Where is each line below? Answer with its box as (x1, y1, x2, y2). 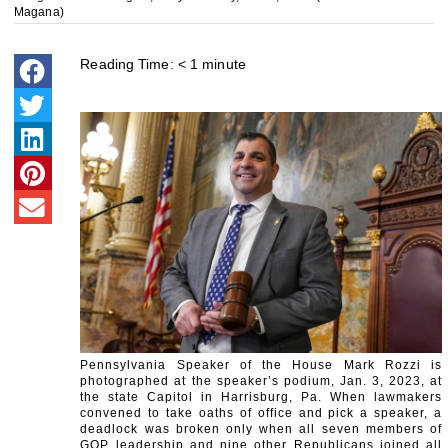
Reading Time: (80, 56, 174, 73)
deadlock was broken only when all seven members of (80, 422, 442, 437)
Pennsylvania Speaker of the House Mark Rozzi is (80, 358, 442, 373)
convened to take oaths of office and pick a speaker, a (80, 406, 442, 421)
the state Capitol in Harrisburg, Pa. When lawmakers (80, 390, 442, 405)
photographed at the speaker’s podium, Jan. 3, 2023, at (80, 374, 442, 389)
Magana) (14, 5, 64, 20)
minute (202, 56, 246, 73)
